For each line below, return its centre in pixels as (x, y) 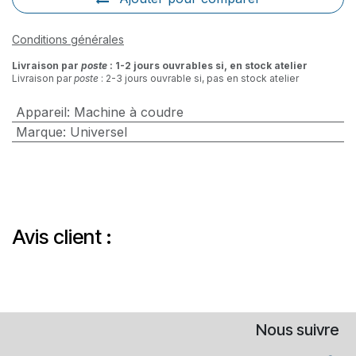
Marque (39, 132)
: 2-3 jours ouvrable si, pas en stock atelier (199, 78)
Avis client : (62, 236)
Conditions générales (68, 39)
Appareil (41, 112)
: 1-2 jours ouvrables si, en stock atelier (207, 65)
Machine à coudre (128, 112)
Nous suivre (297, 329)
